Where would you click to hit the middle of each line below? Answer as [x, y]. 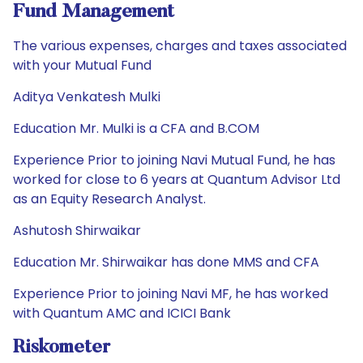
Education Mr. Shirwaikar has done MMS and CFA [166, 262]
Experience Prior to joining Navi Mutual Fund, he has [174, 160]
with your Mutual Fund [82, 65]
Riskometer [62, 348]
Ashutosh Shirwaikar [77, 231]
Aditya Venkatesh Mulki [87, 97]
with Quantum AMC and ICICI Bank [122, 313]
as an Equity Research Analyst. [109, 199]
